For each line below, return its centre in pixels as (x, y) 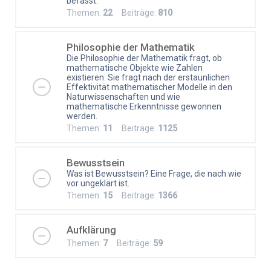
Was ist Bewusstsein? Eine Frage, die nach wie (154, 173)
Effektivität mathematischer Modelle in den (149, 87)
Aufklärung (91, 230)
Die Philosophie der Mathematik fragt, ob (144, 58)
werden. (82, 116)
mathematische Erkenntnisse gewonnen (144, 106)
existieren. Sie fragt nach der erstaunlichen (148, 77)
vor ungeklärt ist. (98, 183)
